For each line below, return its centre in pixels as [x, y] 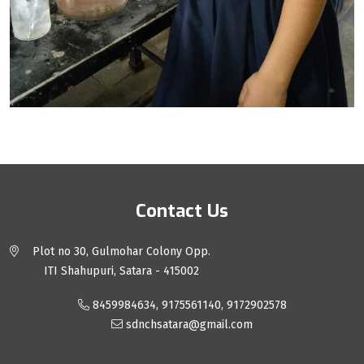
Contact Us [182, 210]
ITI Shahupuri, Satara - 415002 [121, 271]
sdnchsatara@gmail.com [188, 324]
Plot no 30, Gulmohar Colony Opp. [121, 251]
